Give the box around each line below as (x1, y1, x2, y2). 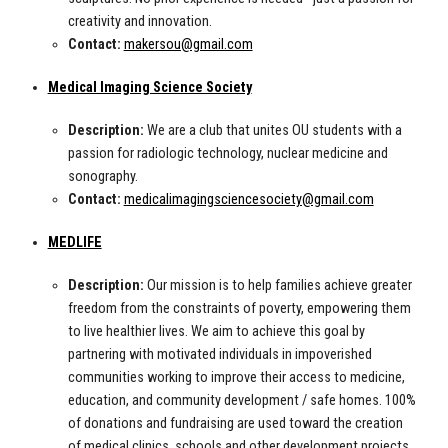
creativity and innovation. (67, 13, 215, 31)
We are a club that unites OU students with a (143, 122, 402, 140)
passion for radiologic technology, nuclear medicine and (67, 145, 388, 163)
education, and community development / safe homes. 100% (67, 392, 416, 410)
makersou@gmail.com (123, 36, 253, 54)
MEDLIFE (47, 234, 102, 252)
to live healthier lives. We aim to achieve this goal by (67, 323, 365, 341)
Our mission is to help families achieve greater (143, 277, 412, 295)
